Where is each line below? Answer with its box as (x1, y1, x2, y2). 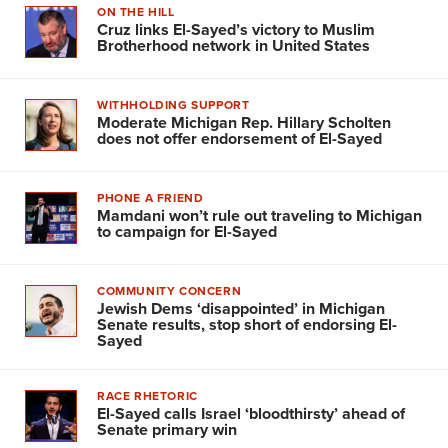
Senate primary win (97, 417, 237, 441)
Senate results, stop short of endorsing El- (97, 312, 397, 336)
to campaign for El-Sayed (97, 219, 277, 243)
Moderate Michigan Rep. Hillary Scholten (97, 110, 391, 134)
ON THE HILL (97, 2, 175, 20)
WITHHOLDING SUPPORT (97, 95, 250, 113)
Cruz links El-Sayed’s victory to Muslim (97, 17, 375, 41)
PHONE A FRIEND (97, 188, 204, 206)
